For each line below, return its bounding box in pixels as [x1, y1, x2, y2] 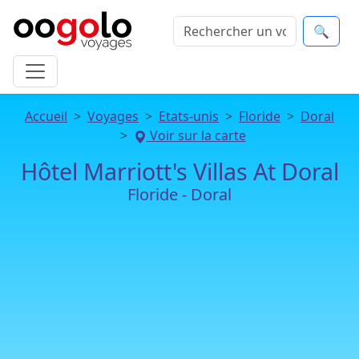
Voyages [87, 107, 139, 125]
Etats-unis [159, 107, 219, 125]
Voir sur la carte [146, 127, 246, 144]
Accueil [25, 107, 67, 125]
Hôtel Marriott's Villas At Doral [20, 155, 339, 187]
